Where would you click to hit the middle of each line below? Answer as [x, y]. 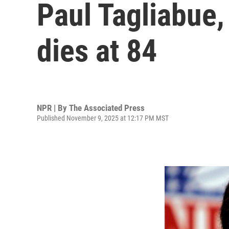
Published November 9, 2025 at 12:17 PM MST [103, 118]
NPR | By [53, 108]
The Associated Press [107, 108]
